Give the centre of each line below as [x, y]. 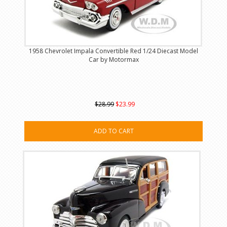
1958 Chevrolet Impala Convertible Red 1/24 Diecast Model [113, 51]
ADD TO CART [113, 131]
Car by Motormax [113, 60]
